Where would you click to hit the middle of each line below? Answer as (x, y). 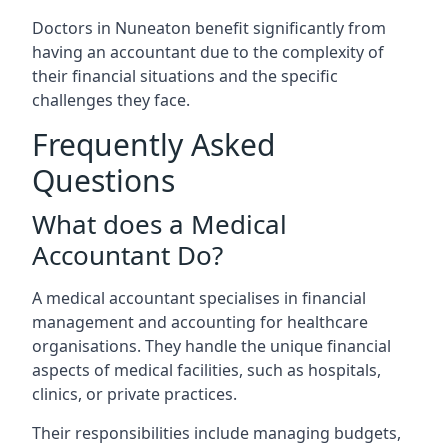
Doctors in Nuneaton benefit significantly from (209, 27)
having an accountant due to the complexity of (208, 51)
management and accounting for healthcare (200, 321)
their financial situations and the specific (185, 75)
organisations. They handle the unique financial (211, 345)
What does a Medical (159, 223)
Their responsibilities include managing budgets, (216, 432)
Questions (103, 180)
